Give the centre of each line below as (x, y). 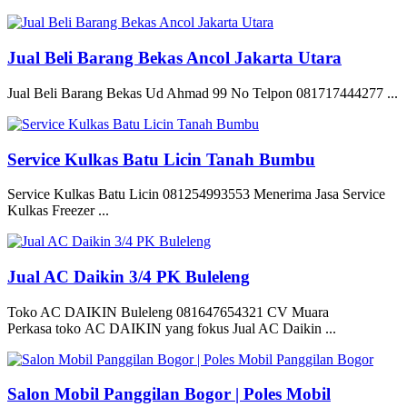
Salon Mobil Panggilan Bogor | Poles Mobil (169, 394)
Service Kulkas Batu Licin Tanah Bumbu (161, 159)
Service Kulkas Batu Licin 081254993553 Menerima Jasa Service (196, 194)
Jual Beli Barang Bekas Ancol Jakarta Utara (174, 58)
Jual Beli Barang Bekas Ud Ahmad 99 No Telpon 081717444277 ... (203, 93)
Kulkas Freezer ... (58, 211)
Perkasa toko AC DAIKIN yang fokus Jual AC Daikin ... (172, 328)
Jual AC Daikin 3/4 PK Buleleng (129, 277)
